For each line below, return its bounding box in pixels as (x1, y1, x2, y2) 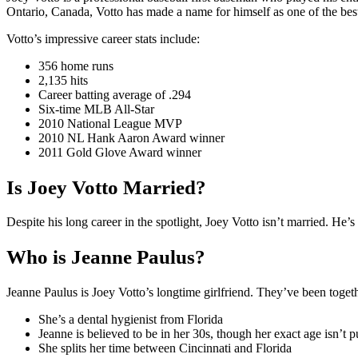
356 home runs (38, 58, 113, 73)
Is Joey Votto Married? (6, 176, 206, 198)
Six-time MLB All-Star (38, 101, 154, 116)
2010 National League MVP (38, 116, 182, 130)
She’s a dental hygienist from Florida (38, 312, 223, 326)
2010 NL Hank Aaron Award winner (38, 130, 225, 145)
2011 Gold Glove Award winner (38, 145, 201, 159)
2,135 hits (38, 73, 88, 87)
